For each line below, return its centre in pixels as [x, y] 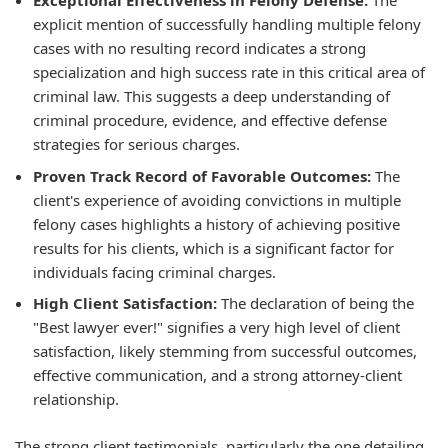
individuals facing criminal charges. [154, 271]
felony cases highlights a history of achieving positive [216, 223]
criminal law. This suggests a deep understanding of [211, 96]
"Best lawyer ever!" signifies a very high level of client [216, 327]
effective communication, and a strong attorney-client [217, 375]
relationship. [76, 399]
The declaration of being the [315, 303]
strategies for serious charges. [136, 144]
